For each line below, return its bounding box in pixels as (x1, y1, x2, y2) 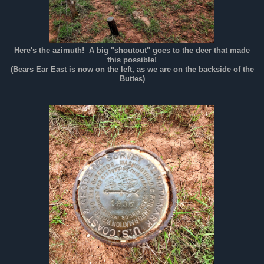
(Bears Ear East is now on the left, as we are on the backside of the (10, 65, 254, 74)
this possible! (107, 56, 157, 65)
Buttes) (119, 75, 145, 84)
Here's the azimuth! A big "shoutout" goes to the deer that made (14, 47, 250, 55)
